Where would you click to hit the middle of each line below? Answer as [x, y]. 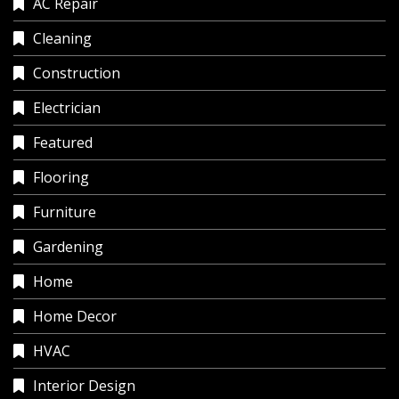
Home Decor [75, 317]
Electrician [67, 108]
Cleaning [62, 39]
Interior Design [84, 386]
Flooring [61, 178]
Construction [77, 73]
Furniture [65, 212]
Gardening [68, 247]
